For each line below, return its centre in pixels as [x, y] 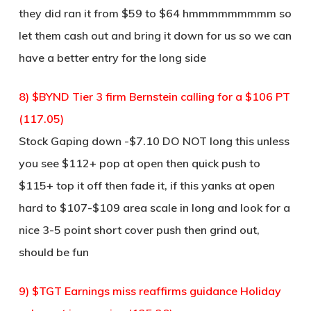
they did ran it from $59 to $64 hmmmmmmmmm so [155, 13]
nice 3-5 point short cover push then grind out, [139, 230]
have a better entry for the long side [112, 58]
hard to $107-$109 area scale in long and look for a [154, 208]
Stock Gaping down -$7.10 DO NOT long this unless [154, 141]
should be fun [53, 252]
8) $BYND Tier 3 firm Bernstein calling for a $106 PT [154, 96]
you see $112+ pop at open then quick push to [139, 163]
